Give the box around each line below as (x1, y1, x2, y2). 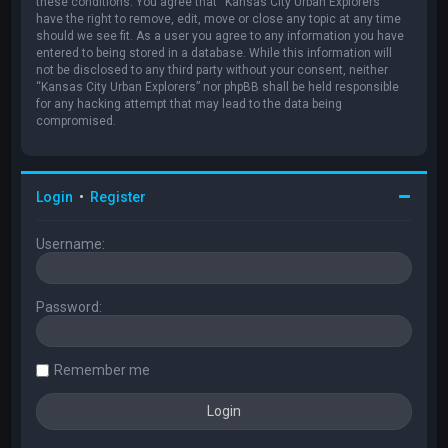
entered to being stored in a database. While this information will (36, 45, 393, 60)
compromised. (36, 113, 117, 128)
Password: (36, 298, 103, 315)
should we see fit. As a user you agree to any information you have (36, 28, 405, 43)
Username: (36, 235, 106, 252)
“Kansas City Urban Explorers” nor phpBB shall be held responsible (36, 79, 400, 94)
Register (90, 188, 147, 205)
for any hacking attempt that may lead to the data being (36, 96, 343, 111)
